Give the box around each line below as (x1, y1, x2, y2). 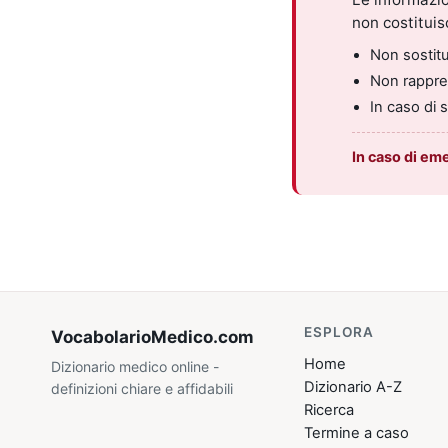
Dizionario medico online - (51, 357, 220, 375)
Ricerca (304, 400, 355, 419)
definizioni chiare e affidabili (51, 379, 234, 397)
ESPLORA (304, 324, 375, 341)
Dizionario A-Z (304, 377, 403, 396)
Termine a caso (304, 423, 410, 442)
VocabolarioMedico (51, 327, 214, 348)
